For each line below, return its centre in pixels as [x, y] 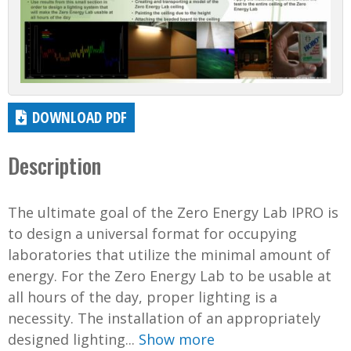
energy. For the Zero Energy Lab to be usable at [170, 276]
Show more [177, 340]
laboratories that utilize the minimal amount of [169, 255]
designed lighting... [73, 340]
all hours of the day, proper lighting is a [143, 297]
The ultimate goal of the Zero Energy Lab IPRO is [173, 213]
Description [54, 166]
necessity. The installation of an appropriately [164, 318]
